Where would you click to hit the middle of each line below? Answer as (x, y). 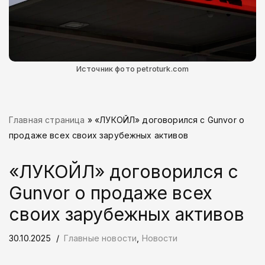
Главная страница (47, 119)
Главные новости (100, 238)
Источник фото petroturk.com (132, 69)
